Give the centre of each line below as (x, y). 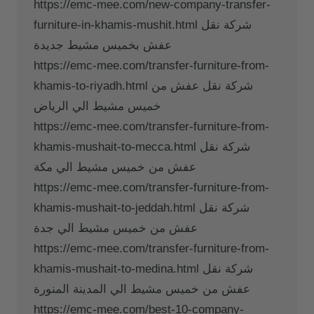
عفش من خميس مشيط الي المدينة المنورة (142, 289)
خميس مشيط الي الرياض (97, 106)
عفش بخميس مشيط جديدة (103, 45)
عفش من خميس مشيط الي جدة (116, 228)
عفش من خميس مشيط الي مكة (115, 167)
